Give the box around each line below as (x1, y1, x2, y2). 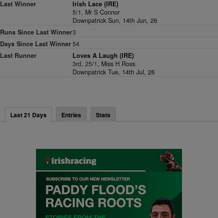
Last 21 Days (10, 110, 47, 119)
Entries (61, 110, 81, 119)
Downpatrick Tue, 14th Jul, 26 (73, 68, 155, 76)
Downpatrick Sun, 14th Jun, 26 (73, 16, 158, 25)
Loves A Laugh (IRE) (73, 51, 134, 60)
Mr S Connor (85, 8, 120, 17)
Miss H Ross (101, 59, 136, 68)
